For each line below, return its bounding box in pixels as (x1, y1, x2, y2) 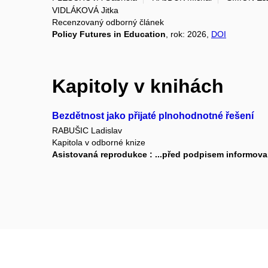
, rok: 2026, (166, 29, 211, 39)
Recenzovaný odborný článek (52, 17, 164, 28)
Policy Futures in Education (52, 29, 166, 39)
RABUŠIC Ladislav (52, 126, 122, 136)
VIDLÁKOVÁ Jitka (52, 5, 118, 16)
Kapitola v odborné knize (52, 138, 145, 148)
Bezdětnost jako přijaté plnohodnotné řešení (52, 110, 254, 121)
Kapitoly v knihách (52, 75, 224, 98)
